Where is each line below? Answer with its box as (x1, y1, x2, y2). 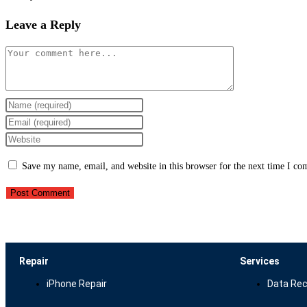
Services (240, 255, 280, 267)
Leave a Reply (5, 17, 81, 32)
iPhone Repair (47, 278, 107, 289)
